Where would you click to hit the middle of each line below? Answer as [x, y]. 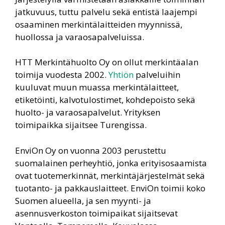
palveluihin [157, 75]
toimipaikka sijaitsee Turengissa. [81, 125]
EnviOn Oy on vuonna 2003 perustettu [91, 150]
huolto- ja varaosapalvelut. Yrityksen [88, 113]
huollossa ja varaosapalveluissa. [80, 37]
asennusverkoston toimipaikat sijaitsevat [96, 213]
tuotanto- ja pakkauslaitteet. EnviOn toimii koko [110, 188]
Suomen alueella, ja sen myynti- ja [83, 200]
